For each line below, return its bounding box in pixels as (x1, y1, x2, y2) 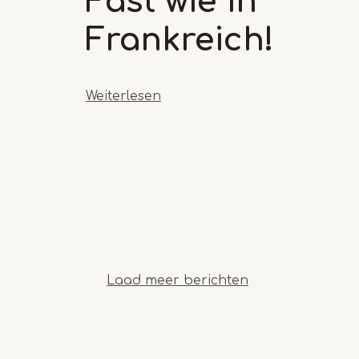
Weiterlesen (86, 88, 161, 103)
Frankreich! (86, 22, 274, 58)
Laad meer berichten (107, 272, 248, 288)
